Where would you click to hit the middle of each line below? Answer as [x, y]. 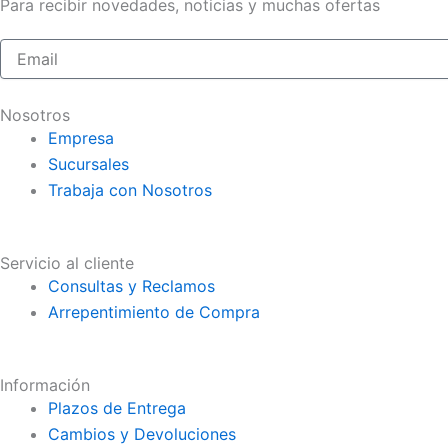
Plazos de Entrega [117, 407]
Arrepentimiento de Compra [154, 311]
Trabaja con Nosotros [130, 189]
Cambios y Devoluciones [142, 433]
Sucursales [88, 163]
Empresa [81, 137]
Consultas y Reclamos [131, 285]
